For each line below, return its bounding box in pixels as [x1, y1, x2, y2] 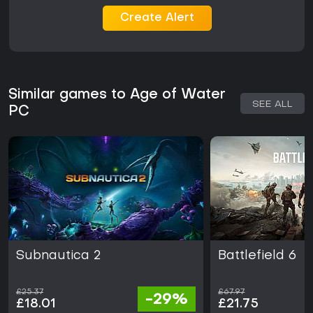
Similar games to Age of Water [8, 88, 226, 103]
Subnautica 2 [16, 250, 101, 263]
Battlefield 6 [218, 250, 297, 263]
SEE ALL [252, 100, 293, 110]
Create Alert [119, 13, 194, 24]
